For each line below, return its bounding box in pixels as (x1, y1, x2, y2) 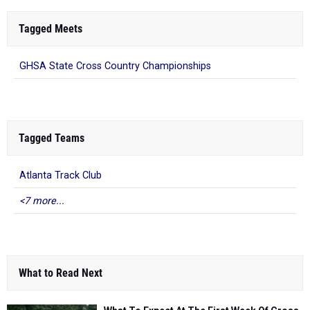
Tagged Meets (19, 22, 82, 36)
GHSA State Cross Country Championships (19, 60, 211, 73)
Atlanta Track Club (19, 170, 102, 182)
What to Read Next (19, 266, 102, 280)
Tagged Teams (19, 131, 84, 145)
